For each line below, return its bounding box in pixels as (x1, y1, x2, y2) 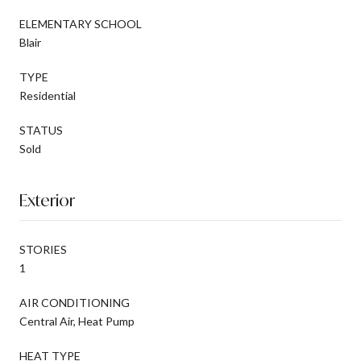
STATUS (19, 122, 63, 137)
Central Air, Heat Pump (19, 313, 135, 328)
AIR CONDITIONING (19, 295, 130, 309)
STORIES (19, 242, 67, 256)
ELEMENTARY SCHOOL (19, 16, 142, 31)
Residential (19, 88, 76, 102)
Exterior (19, 189, 75, 211)
